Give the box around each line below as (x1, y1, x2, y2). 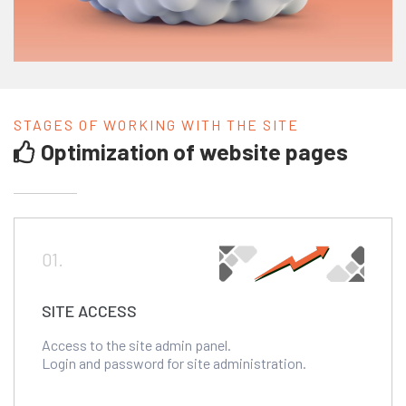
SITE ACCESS (42, 300, 137, 321)
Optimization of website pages (36, 137, 348, 165)
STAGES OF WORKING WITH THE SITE (14, 115, 299, 133)
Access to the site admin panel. (42, 335, 231, 353)
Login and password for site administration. (42, 353, 306, 372)
